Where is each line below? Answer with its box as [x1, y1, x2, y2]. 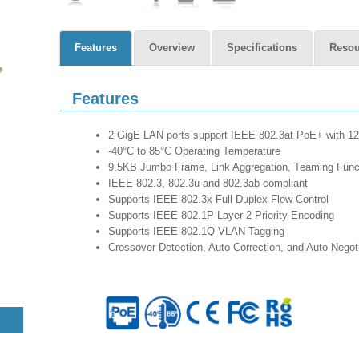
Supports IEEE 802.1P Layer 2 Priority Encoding [108, 209, 337, 221]
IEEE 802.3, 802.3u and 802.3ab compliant [108, 177, 324, 189]
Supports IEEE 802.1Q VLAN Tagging [108, 225, 294, 237]
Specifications [227, 42, 297, 54]
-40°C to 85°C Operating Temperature [108, 145, 296, 157]
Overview [149, 42, 195, 54]
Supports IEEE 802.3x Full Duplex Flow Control [108, 193, 348, 205]
